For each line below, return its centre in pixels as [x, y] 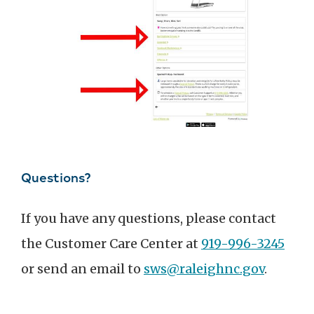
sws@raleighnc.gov [204, 269]
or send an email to [82, 269]
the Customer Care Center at [111, 244]
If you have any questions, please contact [149, 219]
